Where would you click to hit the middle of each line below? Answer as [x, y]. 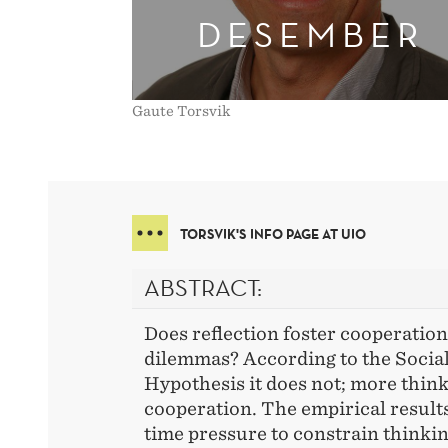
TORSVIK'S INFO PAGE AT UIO [273, 234]
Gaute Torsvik [181, 111]
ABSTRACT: [203, 287]
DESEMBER [310, 34]
